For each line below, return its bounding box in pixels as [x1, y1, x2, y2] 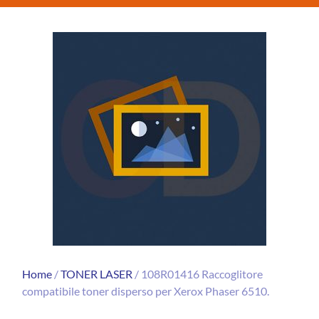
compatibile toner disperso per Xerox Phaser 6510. [22, 283, 270, 298]
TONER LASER [61, 266, 133, 281]
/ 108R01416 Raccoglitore [132, 266, 263, 281]
